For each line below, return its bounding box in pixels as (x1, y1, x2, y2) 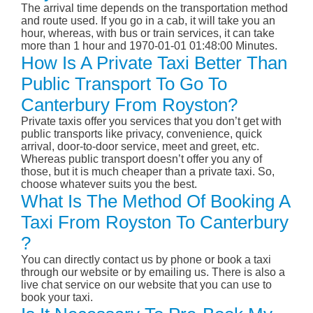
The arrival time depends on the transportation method (21, 2, 288, 15)
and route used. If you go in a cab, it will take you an (21, 15, 275, 27)
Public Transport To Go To (21, 73, 227, 95)
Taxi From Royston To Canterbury (21, 212, 289, 233)
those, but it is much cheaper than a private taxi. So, (21, 166, 275, 178)
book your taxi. (21, 291, 93, 304)
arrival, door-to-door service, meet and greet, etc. (21, 140, 259, 153)
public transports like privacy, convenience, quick (21, 128, 262, 140)
